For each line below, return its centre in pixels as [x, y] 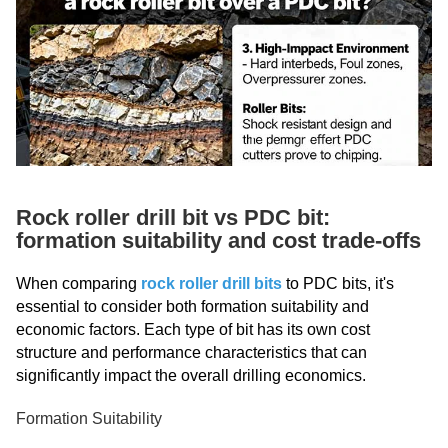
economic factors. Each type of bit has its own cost [193, 329]
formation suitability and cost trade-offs [218, 240]
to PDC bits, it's [338, 283]
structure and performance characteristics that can [191, 352]
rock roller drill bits [211, 283]
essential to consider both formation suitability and [192, 306]
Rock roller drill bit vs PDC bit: [173, 217]
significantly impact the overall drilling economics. [191, 375]
